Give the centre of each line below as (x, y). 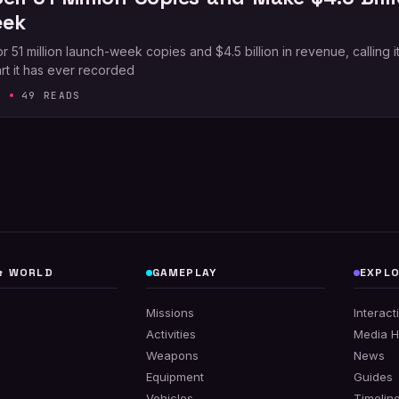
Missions (170, 313)
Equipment (175, 377)
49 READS (51, 95)
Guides (373, 377)
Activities (171, 334)
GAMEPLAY (184, 273)
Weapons (172, 355)
